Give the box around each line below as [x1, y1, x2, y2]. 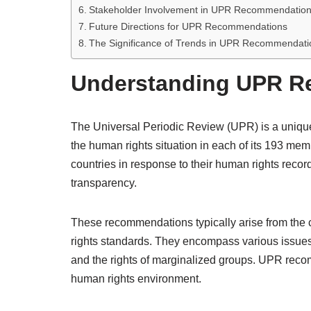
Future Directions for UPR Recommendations [88, 21, 287, 32]
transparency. [71, 177, 137, 189]
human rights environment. [71, 273, 201, 285]
